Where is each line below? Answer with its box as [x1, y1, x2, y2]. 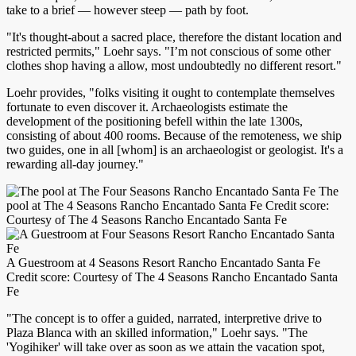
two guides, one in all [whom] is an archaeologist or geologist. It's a [6, 142, 343, 157]
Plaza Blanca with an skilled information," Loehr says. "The [6, 325, 308, 339]
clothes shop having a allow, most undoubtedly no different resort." [6, 58, 342, 72]
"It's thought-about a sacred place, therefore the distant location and [6, 29, 342, 44]
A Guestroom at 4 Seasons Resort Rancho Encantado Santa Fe [6, 255, 320, 269]
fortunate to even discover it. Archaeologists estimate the [6, 99, 288, 114]
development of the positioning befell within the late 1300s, [6, 114, 303, 128]
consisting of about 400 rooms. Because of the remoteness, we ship [6, 128, 342, 142]
